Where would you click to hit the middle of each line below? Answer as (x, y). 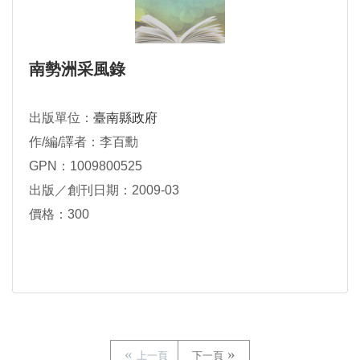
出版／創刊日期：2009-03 (104, 190)
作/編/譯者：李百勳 (84, 142)
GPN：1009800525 (86, 166)
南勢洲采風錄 (77, 70)
